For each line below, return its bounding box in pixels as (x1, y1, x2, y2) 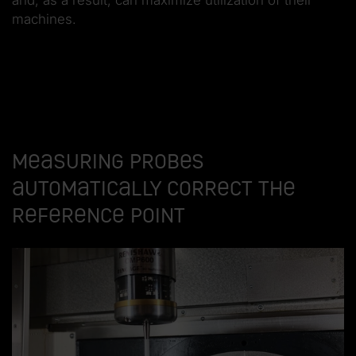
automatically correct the (12, 176, 296, 200)
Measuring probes (12, 149, 204, 173)
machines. (12, 10, 76, 27)
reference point (12, 203, 185, 227)
